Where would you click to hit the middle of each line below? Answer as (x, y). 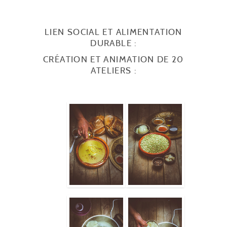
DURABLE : (113, 43)
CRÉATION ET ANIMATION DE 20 (113, 60)
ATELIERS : (113, 71)
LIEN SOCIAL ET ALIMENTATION (113, 32)
